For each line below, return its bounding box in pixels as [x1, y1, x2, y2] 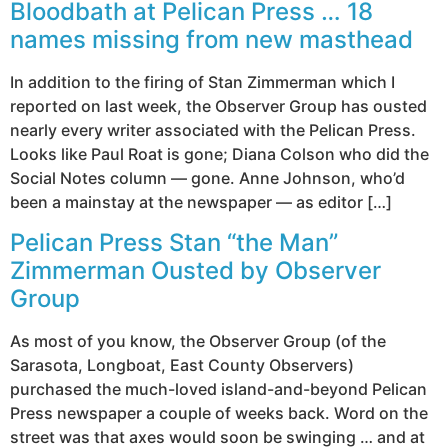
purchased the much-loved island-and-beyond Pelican [10, 378, 427, 399]
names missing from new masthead [10, 25, 413, 55]
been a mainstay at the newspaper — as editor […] [10, 192, 392, 213]
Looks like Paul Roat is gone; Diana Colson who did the [10, 144, 429, 165]
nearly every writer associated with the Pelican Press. [10, 120, 416, 141]
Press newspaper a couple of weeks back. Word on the [10, 402, 428, 423]
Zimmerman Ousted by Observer [10, 255, 381, 285]
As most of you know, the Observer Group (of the [10, 330, 386, 351]
